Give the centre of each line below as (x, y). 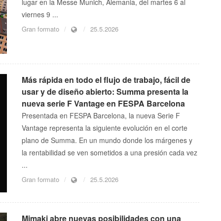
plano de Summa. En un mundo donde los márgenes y (107, 140)
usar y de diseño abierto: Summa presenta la (105, 92)
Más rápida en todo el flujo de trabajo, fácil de (106, 80)
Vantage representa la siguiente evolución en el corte (105, 128)
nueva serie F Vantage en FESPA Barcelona (103, 104)
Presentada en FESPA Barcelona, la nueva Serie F (101, 116)
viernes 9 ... (40, 15)
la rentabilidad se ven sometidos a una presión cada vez (110, 153)
